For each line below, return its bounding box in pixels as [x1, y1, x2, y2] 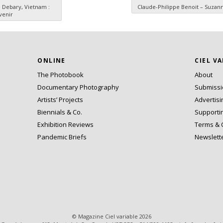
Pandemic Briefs [37, 132, 87, 142]
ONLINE [37, 56, 66, 65]
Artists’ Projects [37, 95, 84, 105]
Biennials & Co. [37, 108, 83, 117]
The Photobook [37, 70, 84, 80]
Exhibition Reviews [37, 120, 94, 129]
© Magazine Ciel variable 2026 [72, 212, 151, 220]
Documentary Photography [37, 83, 119, 92]
